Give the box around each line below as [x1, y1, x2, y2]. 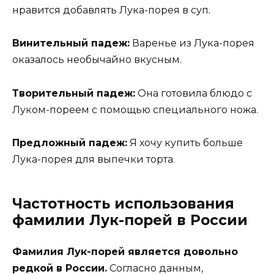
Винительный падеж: [12, 37, 130, 50]
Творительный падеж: [12, 87, 135, 99]
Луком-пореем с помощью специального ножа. [12, 103, 258, 116]
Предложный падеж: [12, 136, 127, 149]
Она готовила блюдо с [135, 87, 252, 99]
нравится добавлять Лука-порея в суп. [12, 4, 210, 17]
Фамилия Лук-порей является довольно [12, 245, 238, 257]
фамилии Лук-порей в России [12, 211, 248, 229]
